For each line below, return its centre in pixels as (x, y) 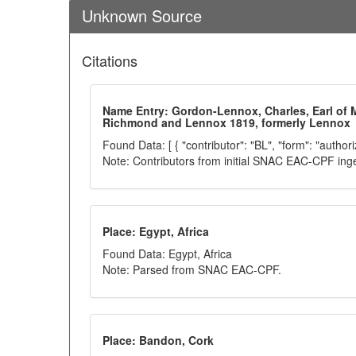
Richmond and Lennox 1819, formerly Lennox (226, 122)
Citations (110, 60)
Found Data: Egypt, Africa (167, 253)
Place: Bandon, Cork (158, 340)
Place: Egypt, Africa (156, 231)
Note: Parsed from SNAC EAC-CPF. (192, 269)
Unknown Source (142, 15)
